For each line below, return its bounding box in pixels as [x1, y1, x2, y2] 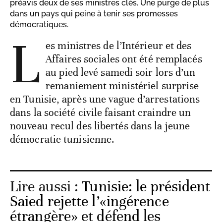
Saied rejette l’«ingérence [10, 192, 169, 211]
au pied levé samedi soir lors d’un [46, 66, 196, 79]
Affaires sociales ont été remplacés [46, 53, 202, 66]
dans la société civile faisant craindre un [10, 106, 191, 119]
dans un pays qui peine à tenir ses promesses [10, 9, 178, 19]
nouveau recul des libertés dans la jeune [10, 119, 190, 133]
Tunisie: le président [82, 177, 211, 196]
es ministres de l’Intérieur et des [46, 39, 192, 53]
